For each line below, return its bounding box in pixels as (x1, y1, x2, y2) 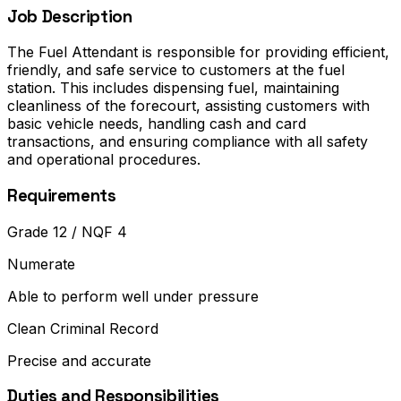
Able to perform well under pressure (7, 286, 259, 305)
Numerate (7, 254, 75, 273)
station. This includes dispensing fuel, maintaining (7, 79, 339, 98)
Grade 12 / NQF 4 (7, 222, 127, 241)
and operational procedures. (7, 150, 200, 169)
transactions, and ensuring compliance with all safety (7, 132, 368, 151)
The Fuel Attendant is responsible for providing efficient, (7, 43, 389, 62)
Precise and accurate (7, 351, 151, 370)
